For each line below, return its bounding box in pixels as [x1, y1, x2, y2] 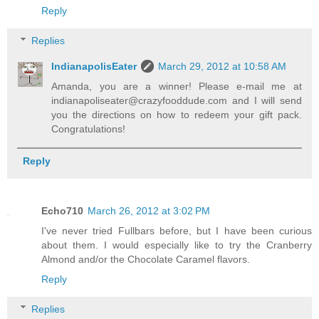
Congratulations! [51, 122, 126, 135]
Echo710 [41, 205, 83, 217]
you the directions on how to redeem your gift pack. [51, 108, 302, 120]
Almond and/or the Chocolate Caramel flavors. [41, 253, 250, 266]
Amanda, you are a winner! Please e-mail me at [51, 80, 302, 92]
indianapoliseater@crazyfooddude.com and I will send [51, 94, 302, 106]
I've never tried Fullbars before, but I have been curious [41, 225, 312, 237]
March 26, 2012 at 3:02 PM [88, 205, 210, 217]
